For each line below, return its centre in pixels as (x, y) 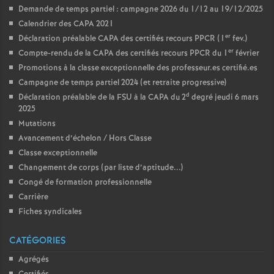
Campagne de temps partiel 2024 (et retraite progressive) (122, 83)
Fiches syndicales (50, 212)
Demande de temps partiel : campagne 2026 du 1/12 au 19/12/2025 (141, 9)
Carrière (33, 197)
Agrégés (34, 260)
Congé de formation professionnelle (85, 183)
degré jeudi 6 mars (224, 98)
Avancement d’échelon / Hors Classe (85, 139)
